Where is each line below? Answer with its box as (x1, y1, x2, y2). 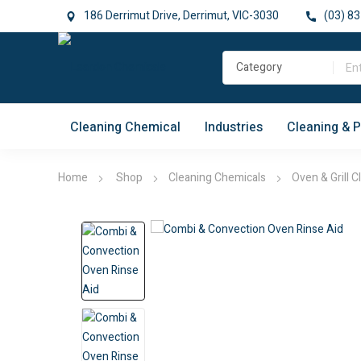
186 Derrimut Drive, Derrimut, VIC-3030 (84, 7, 279, 24)
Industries (205, 117, 263, 137)
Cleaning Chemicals (168, 169, 266, 187)
